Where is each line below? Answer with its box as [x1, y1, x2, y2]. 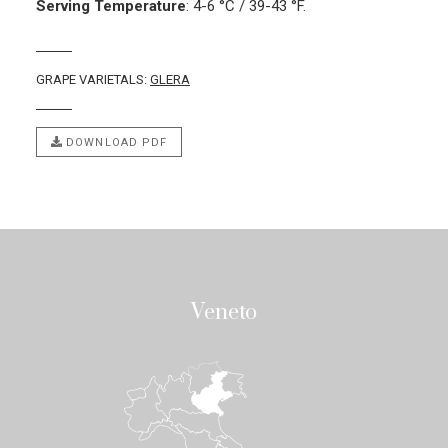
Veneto [191, 298, 257, 326]
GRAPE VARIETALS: [36, 72, 150, 88]
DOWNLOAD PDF [62, 135, 168, 149]
